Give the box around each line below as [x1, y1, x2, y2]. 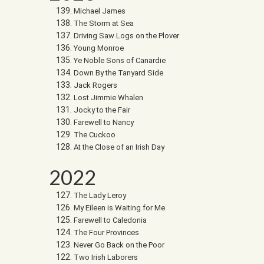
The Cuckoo [74, 130, 115, 140]
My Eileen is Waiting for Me [74, 203, 167, 213]
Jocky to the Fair [74, 105, 130, 115]
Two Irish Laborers [74, 253, 138, 262]
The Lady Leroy [74, 191, 128, 200]
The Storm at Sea [74, 19, 134, 28]
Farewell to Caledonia [74, 216, 147, 225]
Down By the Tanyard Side [74, 68, 163, 78]
